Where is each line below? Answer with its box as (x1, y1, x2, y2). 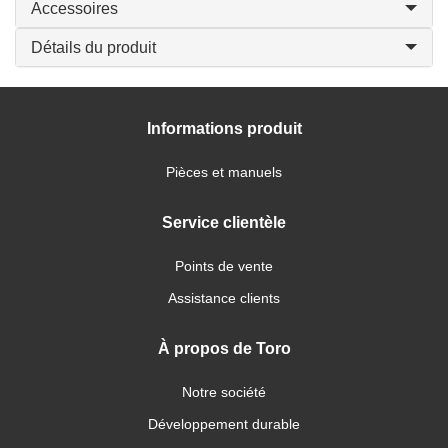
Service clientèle (162, 214, 286, 231)
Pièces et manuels (166, 164, 282, 180)
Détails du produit (31, 39, 156, 56)
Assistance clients (168, 290, 280, 306)
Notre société (182, 384, 266, 400)
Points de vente (175, 258, 273, 274)
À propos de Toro (157, 340, 291, 357)
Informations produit (146, 120, 302, 137)
